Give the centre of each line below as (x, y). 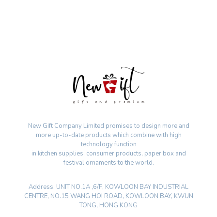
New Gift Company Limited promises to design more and (108, 126)
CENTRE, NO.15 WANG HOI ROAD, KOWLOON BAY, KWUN (108, 196)
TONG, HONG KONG (108, 206)
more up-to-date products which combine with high (108, 135)
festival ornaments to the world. (108, 163)
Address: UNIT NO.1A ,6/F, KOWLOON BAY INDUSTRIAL (108, 187)
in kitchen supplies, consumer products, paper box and (108, 154)
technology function (108, 145)
